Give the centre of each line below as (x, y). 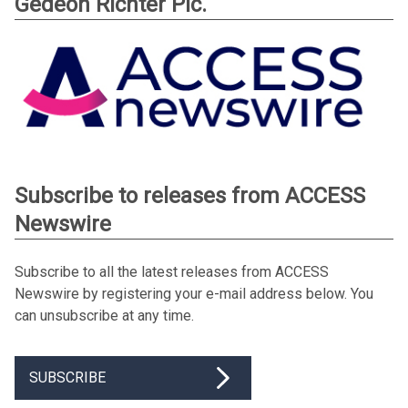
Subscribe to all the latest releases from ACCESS (172, 271)
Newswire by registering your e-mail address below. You (194, 293)
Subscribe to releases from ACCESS (190, 195)
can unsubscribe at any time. (104, 315)
